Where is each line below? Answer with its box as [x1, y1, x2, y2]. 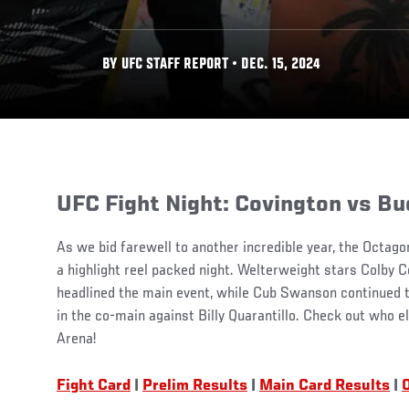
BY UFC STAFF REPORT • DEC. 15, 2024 [102, 57, 320, 73]
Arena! [57, 330, 96, 348]
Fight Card [57, 377, 131, 394]
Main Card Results [259, 377, 390, 394]
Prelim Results [142, 377, 247, 394]
